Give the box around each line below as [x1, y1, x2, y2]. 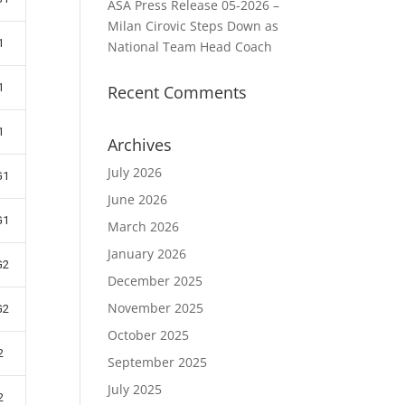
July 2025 [108, 381, 163, 398]
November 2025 [108, 299, 204, 316]
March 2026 [108, 218, 180, 235]
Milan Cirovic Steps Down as [108, 17, 279, 34]
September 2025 [108, 353, 208, 371]
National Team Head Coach [108, 38, 273, 55]
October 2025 [108, 326, 190, 344]
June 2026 [108, 191, 168, 208]
